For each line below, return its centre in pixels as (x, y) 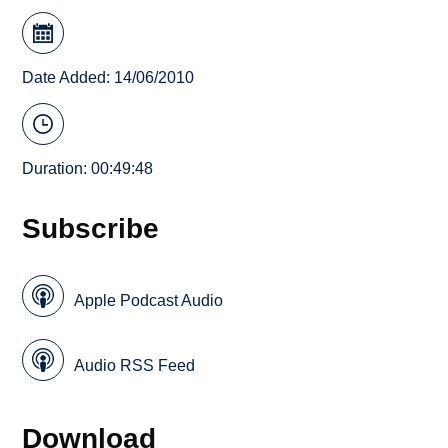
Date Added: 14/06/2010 (108, 77)
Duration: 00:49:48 (88, 169)
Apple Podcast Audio (149, 301)
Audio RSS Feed (135, 365)
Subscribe (91, 228)
